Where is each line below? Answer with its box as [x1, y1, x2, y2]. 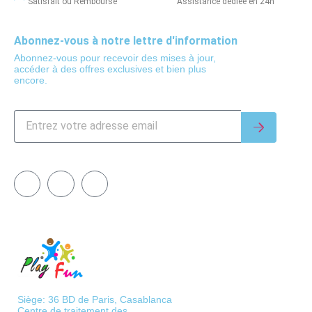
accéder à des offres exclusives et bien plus [14, 63, 206, 75]
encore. [14, 74, 47, 86]
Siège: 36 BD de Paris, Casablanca [17, 294, 172, 306]
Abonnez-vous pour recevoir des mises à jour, [14, 52, 216, 63]
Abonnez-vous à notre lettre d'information [14, 33, 237, 47]
